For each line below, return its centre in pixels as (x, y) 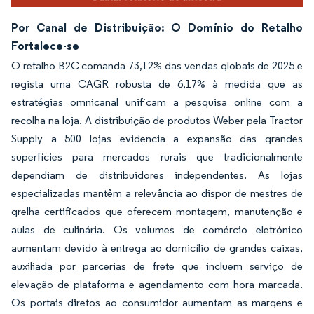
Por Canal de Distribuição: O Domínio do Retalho (157, 27)
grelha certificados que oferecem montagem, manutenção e (157, 211)
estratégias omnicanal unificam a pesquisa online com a (157, 102)
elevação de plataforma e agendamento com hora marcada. (157, 284)
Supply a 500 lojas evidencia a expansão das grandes (157, 138)
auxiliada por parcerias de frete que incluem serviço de (157, 266)
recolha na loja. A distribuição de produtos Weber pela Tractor (157, 120)
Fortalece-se (45, 45)
